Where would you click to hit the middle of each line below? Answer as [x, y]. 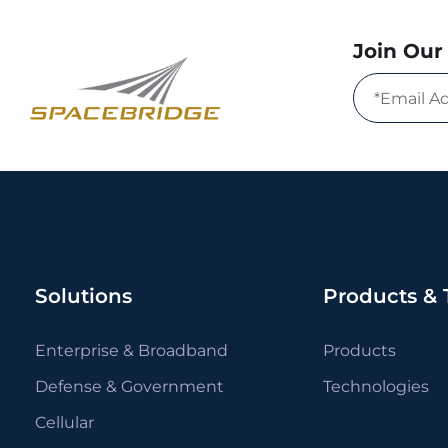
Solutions [83, 296]
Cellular [64, 423]
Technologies [375, 387]
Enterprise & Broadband [131, 351]
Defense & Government [129, 387]
